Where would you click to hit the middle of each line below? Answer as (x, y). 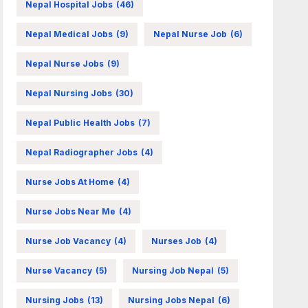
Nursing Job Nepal (173, 270)
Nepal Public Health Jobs (80, 122)
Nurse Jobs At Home (70, 181)
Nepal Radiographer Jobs (82, 152)
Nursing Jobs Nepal (172, 300)
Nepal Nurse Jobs (65, 63)
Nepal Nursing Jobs (69, 93)
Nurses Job (177, 241)
